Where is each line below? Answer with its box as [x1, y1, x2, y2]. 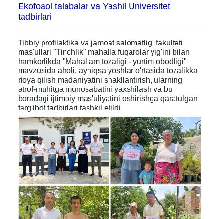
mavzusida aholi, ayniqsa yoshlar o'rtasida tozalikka [18, 66, 198, 75]
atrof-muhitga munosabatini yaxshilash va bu [18, 85, 173, 93]
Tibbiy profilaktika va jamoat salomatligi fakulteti [18, 38, 183, 47]
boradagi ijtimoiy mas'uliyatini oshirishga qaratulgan [18, 94, 198, 103]
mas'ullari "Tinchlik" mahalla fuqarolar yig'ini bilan [18, 47, 190, 56]
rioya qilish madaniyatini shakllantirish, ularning [18, 75, 183, 84]
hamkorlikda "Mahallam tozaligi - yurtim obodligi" [18, 57, 187, 66]
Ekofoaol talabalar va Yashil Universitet [18, 1, 171, 11]
